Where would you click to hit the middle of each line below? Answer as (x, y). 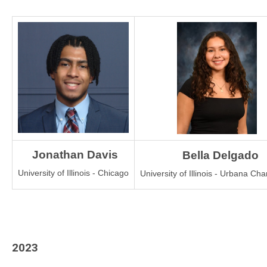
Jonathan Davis (73, 155)
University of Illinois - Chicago (73, 173)
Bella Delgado (220, 155)
